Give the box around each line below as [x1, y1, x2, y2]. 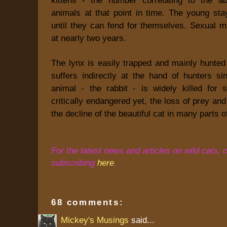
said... [129, 214, 155, 225]
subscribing [51, 157, 97, 168]
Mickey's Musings [61, 214, 129, 225]
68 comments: [51, 197, 124, 207]
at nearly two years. [51, 32, 126, 43]
